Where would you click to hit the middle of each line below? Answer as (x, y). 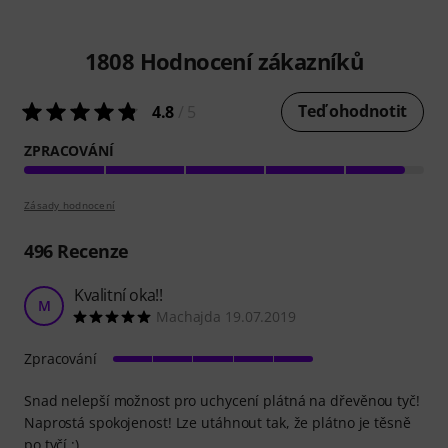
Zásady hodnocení (69, 205)
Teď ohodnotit (352, 111)
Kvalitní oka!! (118, 295)
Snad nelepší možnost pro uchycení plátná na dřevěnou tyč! (222, 401)
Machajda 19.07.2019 (226, 317)
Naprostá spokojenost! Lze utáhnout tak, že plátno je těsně (217, 423)
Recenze (90, 251)
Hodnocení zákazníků (249, 61)
